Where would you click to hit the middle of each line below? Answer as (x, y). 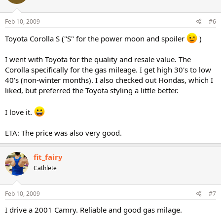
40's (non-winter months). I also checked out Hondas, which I (109, 80)
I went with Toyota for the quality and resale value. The (98, 59)
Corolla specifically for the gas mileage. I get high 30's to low (108, 70)
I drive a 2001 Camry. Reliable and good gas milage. (93, 209)
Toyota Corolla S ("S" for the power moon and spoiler (96, 38)
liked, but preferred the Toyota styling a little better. (92, 90)
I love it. (19, 112)
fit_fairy (48, 157)
